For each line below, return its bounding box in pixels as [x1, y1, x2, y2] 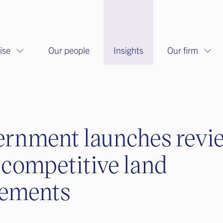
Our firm [167, 44, 198, 56]
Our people [48, 44, 90, 56]
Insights [113, 44, 143, 56]
